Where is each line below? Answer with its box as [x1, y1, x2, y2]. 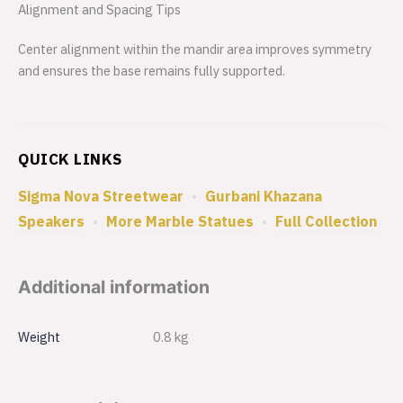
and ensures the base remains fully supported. [18, 62, 285, 80]
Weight [18, 328, 60, 346]
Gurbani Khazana [205, 187, 322, 206]
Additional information [18, 275, 210, 298]
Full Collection [275, 212, 377, 231]
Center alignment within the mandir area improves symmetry [18, 40, 372, 58]
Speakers [18, 212, 85, 231]
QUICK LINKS [18, 149, 122, 170]
